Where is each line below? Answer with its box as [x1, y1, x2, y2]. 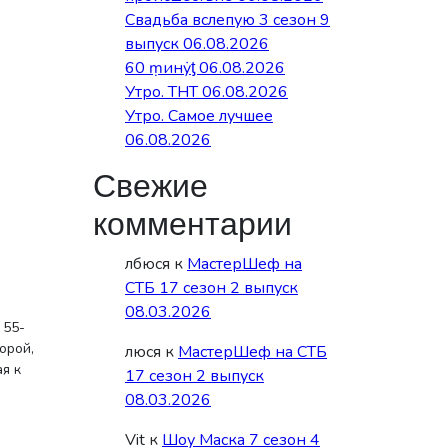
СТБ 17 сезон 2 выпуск [125, 277, 298, 299]
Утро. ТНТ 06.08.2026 [125, 81, 288, 103]
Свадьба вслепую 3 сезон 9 [125, 9, 330, 31]
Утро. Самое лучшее [125, 105, 273, 127]
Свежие [93, 163, 208, 210]
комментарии [93, 201, 292, 248]
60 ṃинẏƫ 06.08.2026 [125, 57, 285, 79]
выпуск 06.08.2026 [125, 33, 269, 55]
